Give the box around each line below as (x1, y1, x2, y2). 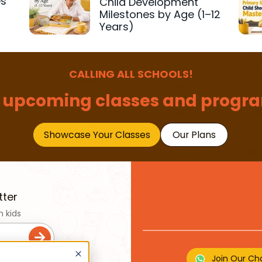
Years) (99, 19, 135, 35)
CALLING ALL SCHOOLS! (68, 67, 193, 82)
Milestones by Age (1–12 (99, 7, 221, 22)
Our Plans (173, 128, 216, 142)
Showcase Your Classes (43, 128, 150, 142)
